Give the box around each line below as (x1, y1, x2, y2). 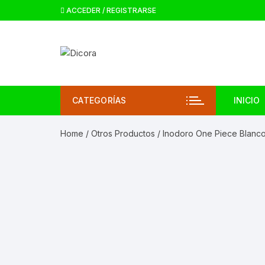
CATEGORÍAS (72, 95, 127, 105)
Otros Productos (91, 128, 155, 138)
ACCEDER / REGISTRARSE (64, 6, 156, 15)
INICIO (233, 95, 260, 105)
